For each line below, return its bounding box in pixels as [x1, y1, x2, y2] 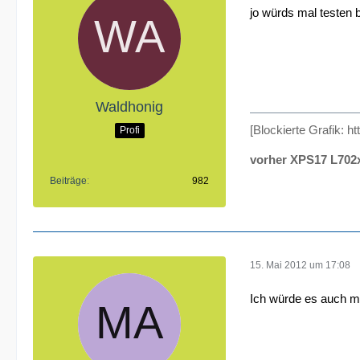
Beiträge [50, 175, 87, 186]
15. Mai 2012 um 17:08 [250, 259, 350, 271]
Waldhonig [96, 99, 163, 115]
